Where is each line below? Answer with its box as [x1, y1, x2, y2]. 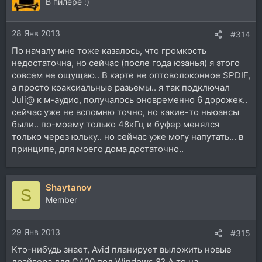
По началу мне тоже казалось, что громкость [12, 45, 206, 57]
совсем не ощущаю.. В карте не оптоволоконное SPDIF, [12, 70, 250, 81]
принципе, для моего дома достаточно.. [12, 143, 184, 155]
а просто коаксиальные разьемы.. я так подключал [12, 82, 230, 94]
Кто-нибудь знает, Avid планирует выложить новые [12, 243, 232, 255]
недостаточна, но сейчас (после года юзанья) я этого [12, 57, 240, 69]
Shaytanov [46, 182, 92, 194]
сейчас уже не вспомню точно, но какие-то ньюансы [12, 106, 239, 118]
